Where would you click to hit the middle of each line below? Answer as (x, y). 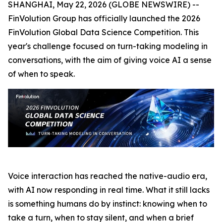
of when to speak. (41, 74)
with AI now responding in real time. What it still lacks (109, 190)
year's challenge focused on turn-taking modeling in (108, 46)
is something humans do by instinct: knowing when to (108, 204)
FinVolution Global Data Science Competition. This (103, 32)
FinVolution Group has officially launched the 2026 (104, 18)
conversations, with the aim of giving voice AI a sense (110, 60)
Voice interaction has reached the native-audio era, (108, 176)
